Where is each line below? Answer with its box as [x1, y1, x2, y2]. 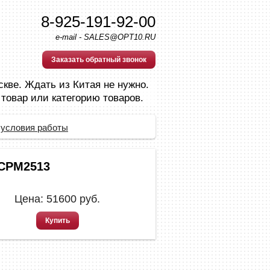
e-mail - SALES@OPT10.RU [55, 33, 155, 42]
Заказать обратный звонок [51, 55, 146, 64]
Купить [45, 216, 70, 225]
